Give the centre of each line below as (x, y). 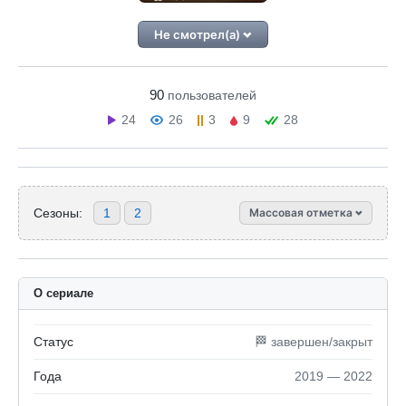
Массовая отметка (302, 213)
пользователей (212, 95)
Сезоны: (58, 213)
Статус (53, 342)
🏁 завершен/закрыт (314, 342)
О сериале (63, 293)
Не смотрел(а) (199, 34)
